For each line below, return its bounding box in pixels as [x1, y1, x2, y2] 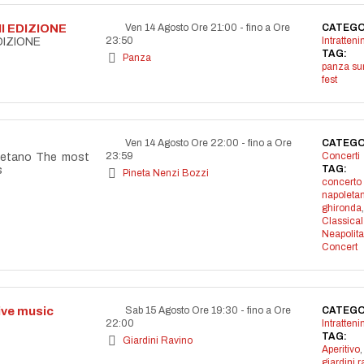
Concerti [321, 150, 360, 162]
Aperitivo [321, 344, 360, 355]
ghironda [321, 202, 362, 214]
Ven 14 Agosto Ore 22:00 [123, 137, 241, 149]
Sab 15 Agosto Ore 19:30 [123, 305, 240, 316]
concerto [321, 176, 362, 188]
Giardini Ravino [123, 335, 193, 346]
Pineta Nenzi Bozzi [123, 167, 209, 179]
